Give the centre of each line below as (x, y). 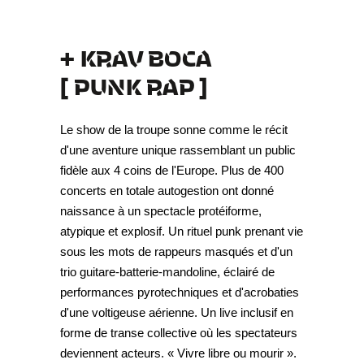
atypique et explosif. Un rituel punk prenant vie (182, 232)
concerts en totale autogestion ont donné (167, 191)
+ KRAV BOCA (136, 57)
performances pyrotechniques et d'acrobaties (180, 292)
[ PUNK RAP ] (134, 85)
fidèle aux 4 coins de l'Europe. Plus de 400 (172, 171)
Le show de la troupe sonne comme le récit (174, 130)
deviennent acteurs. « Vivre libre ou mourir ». (178, 353)
